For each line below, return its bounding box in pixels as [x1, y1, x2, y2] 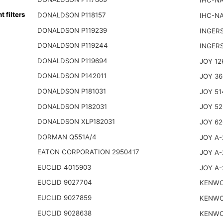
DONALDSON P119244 [37, 41, 108, 50]
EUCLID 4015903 [37, 163, 91, 171]
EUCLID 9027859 [37, 194, 92, 202]
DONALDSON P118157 [37, 10, 106, 19]
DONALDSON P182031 [37, 102, 107, 111]
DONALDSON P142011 [37, 72, 107, 80]
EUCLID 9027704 [37, 178, 92, 187]
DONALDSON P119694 [37, 56, 108, 65]
